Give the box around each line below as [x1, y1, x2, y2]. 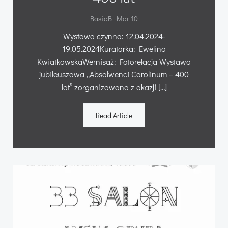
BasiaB [90, 13, 112, 23]
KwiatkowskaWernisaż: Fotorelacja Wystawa [37, 55, 191, 67]
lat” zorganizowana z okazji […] [61, 81, 167, 92]
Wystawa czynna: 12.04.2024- [63, 30, 165, 41]
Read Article [96, 110, 132, 120]
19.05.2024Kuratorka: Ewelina [62, 43, 166, 54]
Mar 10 [117, 13, 138, 23]
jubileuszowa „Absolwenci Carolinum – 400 [39, 68, 189, 79]
